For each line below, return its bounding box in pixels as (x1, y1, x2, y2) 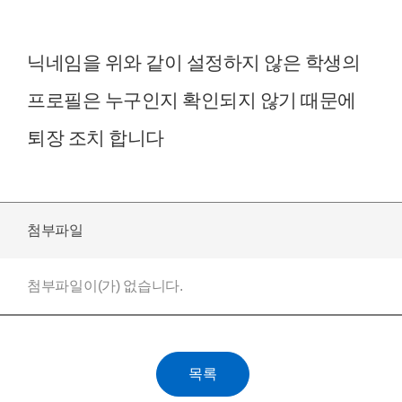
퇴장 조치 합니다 (27, 127, 164, 149)
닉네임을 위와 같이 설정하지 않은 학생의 (27, 51, 360, 74)
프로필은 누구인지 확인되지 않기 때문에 (27, 89, 356, 111)
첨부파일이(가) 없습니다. (27, 277, 183, 293)
